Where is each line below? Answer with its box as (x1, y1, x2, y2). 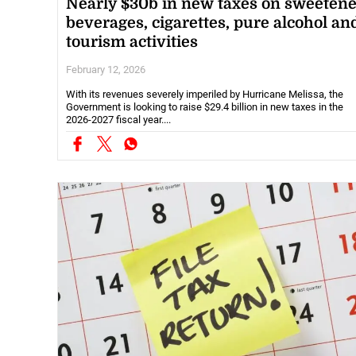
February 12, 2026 (66, 64, 145, 76)
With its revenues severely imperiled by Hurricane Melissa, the (66, 88, 343, 101)
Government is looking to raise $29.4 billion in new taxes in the (66, 101, 343, 114)
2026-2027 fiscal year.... (66, 114, 171, 126)
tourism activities (66, 33, 198, 52)
